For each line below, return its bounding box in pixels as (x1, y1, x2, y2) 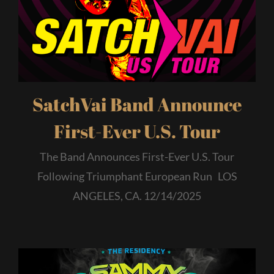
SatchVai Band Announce (32, 92, 242, 117)
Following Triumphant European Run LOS (37, 169, 237, 183)
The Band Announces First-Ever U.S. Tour (40, 150, 234, 164)
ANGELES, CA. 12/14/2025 (73, 189, 201, 203)
